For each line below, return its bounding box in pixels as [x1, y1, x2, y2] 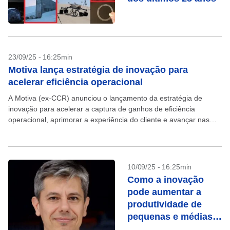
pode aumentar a [127, 187, 201, 197]
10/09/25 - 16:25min [127, 163, 192, 171]
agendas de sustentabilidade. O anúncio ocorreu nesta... [8, 126, 193, 135]
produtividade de [127, 199, 202, 209]
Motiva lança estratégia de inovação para [8, 65, 188, 75]
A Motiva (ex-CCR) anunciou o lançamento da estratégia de [8, 94, 202, 102]
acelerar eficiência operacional [8, 77, 143, 87]
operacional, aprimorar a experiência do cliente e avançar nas [8, 116, 209, 124]
